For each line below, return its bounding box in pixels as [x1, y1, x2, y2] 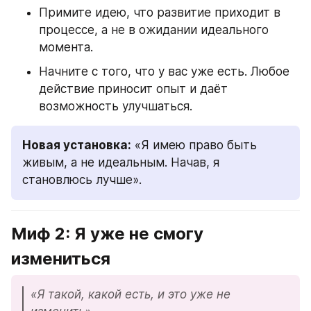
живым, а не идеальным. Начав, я [22, 155, 219, 170]
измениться [11, 249, 110, 269]
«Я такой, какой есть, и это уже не [31, 287, 230, 302]
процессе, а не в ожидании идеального [39, 23, 269, 37]
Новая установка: [22, 138, 131, 153]
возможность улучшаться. [39, 99, 192, 114]
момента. [39, 40, 93, 55]
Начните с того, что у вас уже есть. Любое [39, 65, 289, 79]
